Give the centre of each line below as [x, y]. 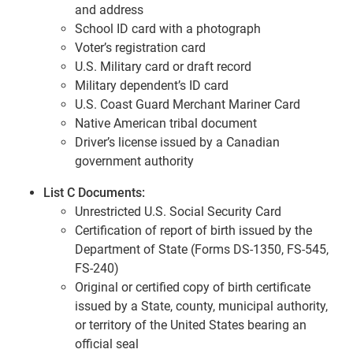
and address [109, 9]
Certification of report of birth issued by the [193, 230]
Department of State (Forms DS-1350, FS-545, [202, 249]
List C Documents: [94, 192]
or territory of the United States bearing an [191, 325]
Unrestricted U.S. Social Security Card [178, 211]
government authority [134, 161]
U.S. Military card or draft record [163, 66]
